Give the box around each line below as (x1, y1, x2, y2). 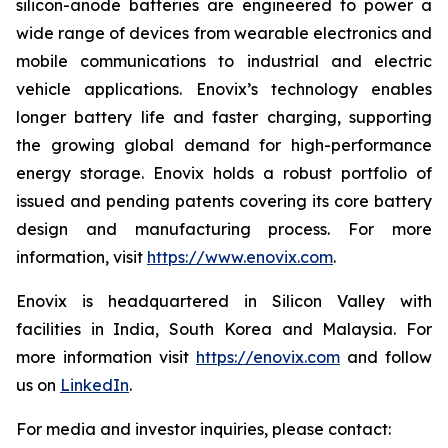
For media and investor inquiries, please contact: (16, 419, 391, 439)
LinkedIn (60, 375, 129, 395)
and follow (340, 347, 432, 367)
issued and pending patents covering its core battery (16, 191, 432, 211)
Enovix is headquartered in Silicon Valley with (16, 291, 432, 311)
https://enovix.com (196, 347, 340, 367)
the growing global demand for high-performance (16, 135, 432, 155)
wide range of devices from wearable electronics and (16, 23, 432, 43)
